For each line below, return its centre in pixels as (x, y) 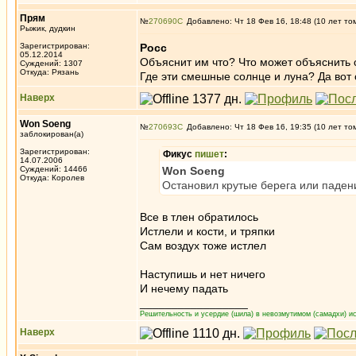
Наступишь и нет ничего (203, 274)
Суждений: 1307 (51, 63)
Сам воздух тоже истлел (203, 246)
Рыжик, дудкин (48, 28)
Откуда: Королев (52, 178)
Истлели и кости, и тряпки (207, 231)
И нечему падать (184, 288)
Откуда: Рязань (49, 72)
